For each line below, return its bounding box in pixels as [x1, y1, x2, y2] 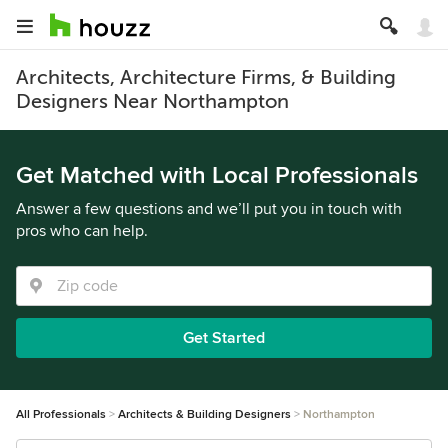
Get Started [183, 328, 265, 348]
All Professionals [16, 407, 106, 422]
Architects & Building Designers [118, 407, 291, 422]
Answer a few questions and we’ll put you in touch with [16, 199, 402, 219]
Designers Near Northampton [16, 90, 289, 113]
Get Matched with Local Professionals [16, 161, 418, 190]
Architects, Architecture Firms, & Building [16, 66, 396, 89]
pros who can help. [16, 221, 148, 241]
